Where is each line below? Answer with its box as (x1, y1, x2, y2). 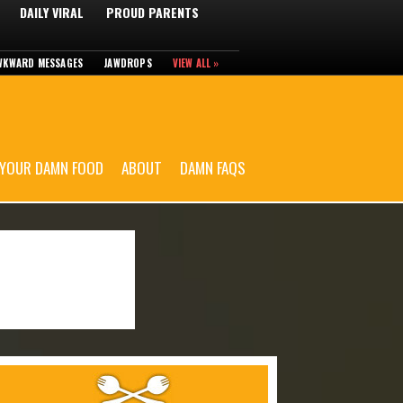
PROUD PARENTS (106, 3, 199, 22)
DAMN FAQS (180, 157, 246, 179)
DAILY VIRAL (20, 3, 84, 22)
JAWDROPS (103, 56, 152, 70)
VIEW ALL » (172, 56, 219, 70)
